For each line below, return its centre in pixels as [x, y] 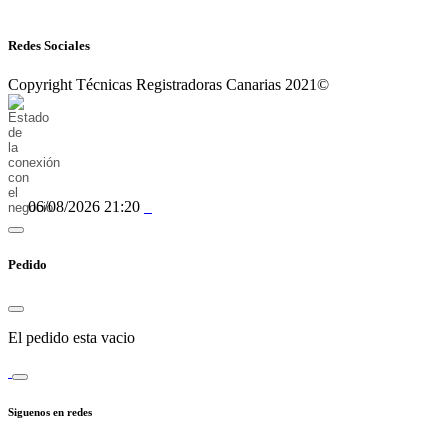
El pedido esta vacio [71, 337]
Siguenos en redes [50, 411]
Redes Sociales [49, 46]
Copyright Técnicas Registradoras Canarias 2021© [168, 85]
